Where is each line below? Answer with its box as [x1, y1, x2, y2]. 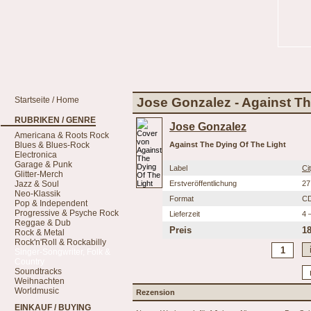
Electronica [15, 150, 57, 160]
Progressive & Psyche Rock [15, 208, 119, 218]
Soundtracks [15, 267, 62, 276]
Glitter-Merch [15, 169, 63, 179]
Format [169, 194, 194, 203]
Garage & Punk [15, 160, 72, 169]
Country [15, 257, 44, 267]
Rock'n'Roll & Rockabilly [15, 237, 106, 247]
